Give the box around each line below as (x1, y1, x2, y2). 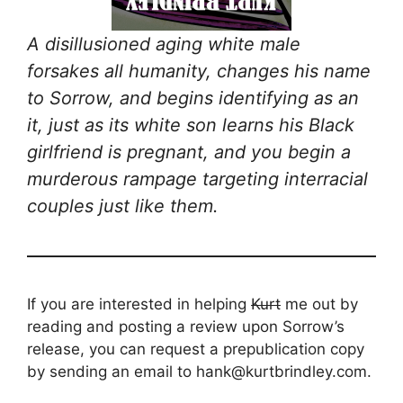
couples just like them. (27, 195, 219, 218)
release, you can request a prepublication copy (27, 340, 364, 359)
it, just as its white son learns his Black (27, 114, 354, 137)
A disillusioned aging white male (27, 33, 300, 56)
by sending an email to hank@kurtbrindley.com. (27, 363, 372, 381)
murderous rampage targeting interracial (27, 168, 368, 191)
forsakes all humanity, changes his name (27, 60, 371, 83)
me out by (281, 295, 358, 314)
